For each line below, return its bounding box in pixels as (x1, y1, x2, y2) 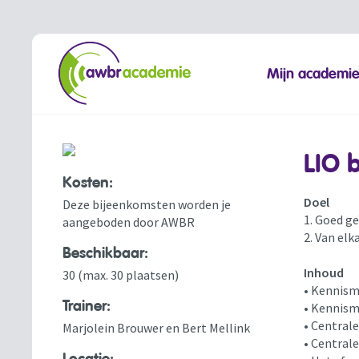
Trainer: (63, 296, 111, 316)
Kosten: (63, 173, 114, 192)
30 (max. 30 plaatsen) (63, 267, 179, 283)
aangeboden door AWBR (63, 214, 196, 230)
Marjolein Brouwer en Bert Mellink (63, 320, 251, 336)
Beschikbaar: (63, 244, 149, 263)
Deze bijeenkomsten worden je (63, 196, 232, 212)
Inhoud (303, 264, 344, 281)
